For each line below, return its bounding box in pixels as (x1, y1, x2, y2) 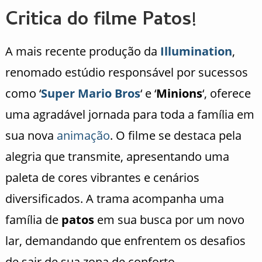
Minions (156, 85, 202, 101)
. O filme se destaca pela (109, 127, 242, 143)
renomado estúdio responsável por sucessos (5, 64, 248, 80)
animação (56, 127, 110, 143)
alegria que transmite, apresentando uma (5, 148, 229, 164)
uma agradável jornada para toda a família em (5, 106, 254, 122)
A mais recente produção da (5, 43, 160, 59)
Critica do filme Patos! (5, 5, 196, 36)
